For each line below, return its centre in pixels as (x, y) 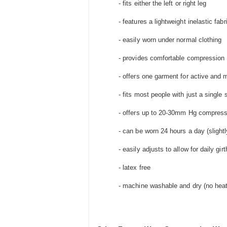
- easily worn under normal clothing (169, 40)
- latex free (134, 168)
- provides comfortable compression (171, 58)
